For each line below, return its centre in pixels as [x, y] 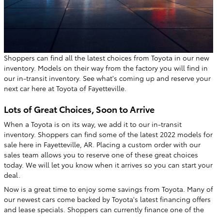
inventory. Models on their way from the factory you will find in [106, 68]
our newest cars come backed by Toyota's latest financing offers [107, 199]
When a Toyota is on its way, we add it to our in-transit [93, 124]
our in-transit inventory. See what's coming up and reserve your [107, 78]
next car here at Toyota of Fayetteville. [65, 88]
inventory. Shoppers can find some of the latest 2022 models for [108, 134]
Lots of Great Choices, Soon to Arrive [79, 109]
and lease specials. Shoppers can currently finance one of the [104, 209]
